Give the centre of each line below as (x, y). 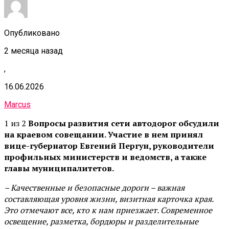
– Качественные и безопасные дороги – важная (94, 187)
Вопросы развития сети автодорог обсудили (124, 123)
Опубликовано (32, 33)
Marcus (17, 104)
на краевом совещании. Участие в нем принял (104, 134)
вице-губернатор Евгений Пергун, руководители (109, 145)
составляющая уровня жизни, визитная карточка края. (109, 199)
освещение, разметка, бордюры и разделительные (101, 221)
